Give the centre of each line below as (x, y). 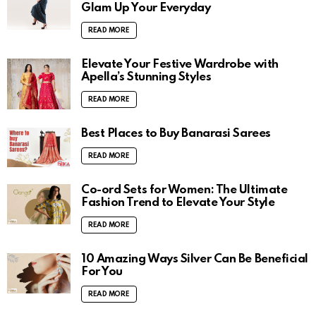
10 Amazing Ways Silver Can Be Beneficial (195, 259)
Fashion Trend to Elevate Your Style (178, 202)
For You (102, 272)
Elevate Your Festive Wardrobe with (180, 64)
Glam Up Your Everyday (146, 8)
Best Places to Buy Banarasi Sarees (176, 133)
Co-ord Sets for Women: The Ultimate (184, 190)
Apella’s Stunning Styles (146, 77)
